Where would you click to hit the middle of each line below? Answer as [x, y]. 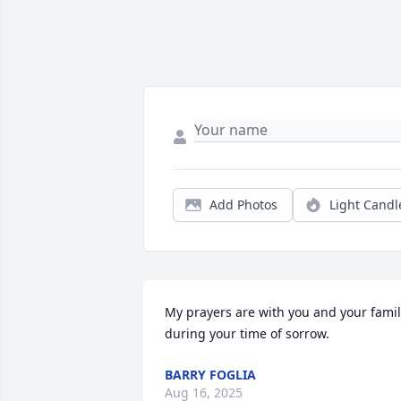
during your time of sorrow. [247, 334]
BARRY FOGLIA [210, 375]
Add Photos [243, 205]
